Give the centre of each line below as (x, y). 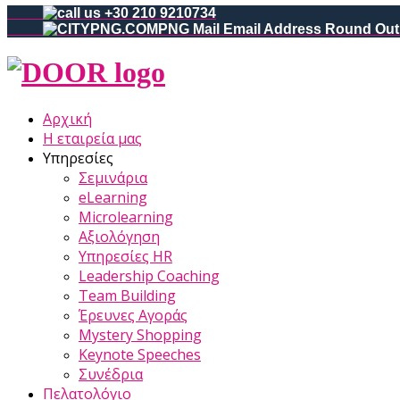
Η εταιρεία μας (92, 138)
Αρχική (67, 118)
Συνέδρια (111, 374)
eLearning (113, 197)
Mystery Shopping (140, 334)
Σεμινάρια (113, 177)
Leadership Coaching (149, 275)
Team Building (127, 295)
